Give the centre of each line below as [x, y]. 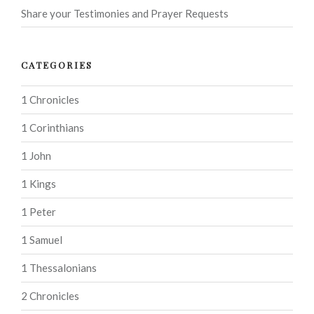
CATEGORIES [57, 65]
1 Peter [39, 212]
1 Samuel [42, 240]
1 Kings [39, 184]
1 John [36, 156]
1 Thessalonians [59, 268]
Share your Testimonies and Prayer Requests [125, 13]
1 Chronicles [50, 100]
